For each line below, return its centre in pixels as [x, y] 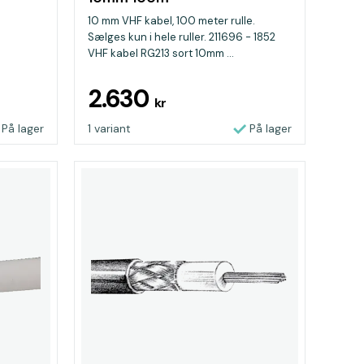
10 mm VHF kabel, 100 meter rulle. [171, 21]
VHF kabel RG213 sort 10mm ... [161, 53]
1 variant [109, 128]
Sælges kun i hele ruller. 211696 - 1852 [182, 37]
